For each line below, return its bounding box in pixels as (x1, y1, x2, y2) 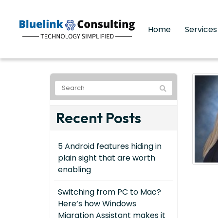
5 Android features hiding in (58, 141, 162, 152)
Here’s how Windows (58, 198, 136, 209)
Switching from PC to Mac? (58, 186, 161, 198)
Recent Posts (56, 109, 141, 127)
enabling (58, 164, 91, 175)
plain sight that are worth (58, 152, 155, 163)
